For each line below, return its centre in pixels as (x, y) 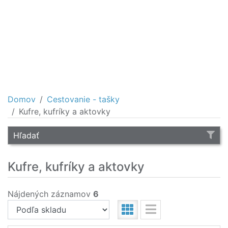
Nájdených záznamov (50, 194)
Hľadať (26, 135)
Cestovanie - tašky (83, 99)
